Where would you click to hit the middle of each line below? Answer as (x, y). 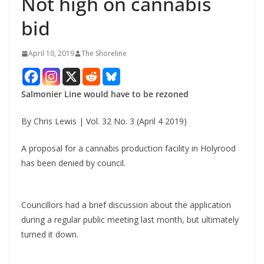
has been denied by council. (73, 163)
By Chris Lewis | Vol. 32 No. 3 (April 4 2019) (104, 121)
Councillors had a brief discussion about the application (126, 205)
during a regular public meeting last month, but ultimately (130, 220)
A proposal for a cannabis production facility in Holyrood (128, 148)
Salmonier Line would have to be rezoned (105, 94)
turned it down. (50, 235)
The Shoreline (104, 54)
